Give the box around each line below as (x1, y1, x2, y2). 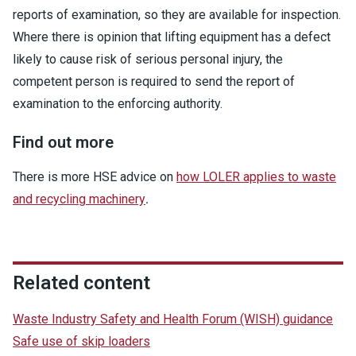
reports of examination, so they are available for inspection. (13, 7, 341, 22)
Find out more (13, 133, 114, 152)
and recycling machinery (13, 192, 145, 207)
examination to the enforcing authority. (13, 96, 222, 111)
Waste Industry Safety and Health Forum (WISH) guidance (13, 311, 333, 327)
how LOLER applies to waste (176, 169, 336, 184)
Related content (13, 272, 150, 294)
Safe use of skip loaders (13, 334, 150, 349)
